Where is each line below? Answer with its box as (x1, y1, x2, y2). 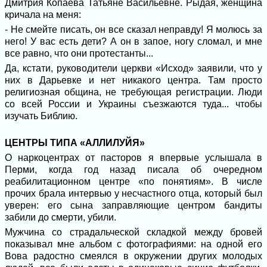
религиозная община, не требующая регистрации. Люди (5, 86, 262, 97)
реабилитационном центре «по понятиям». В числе (5, 176, 262, 187)
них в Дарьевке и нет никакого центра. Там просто (5, 74, 262, 85)
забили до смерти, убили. (5, 212, 116, 222)
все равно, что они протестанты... (5, 48, 153, 58)
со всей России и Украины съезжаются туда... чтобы (5, 98, 262, 109)
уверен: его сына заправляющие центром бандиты (5, 200, 262, 210)
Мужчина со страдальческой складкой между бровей (5, 226, 262, 237)
